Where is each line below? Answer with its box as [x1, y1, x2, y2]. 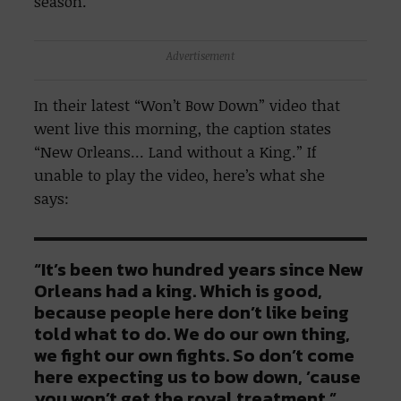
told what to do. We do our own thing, [34, 320, 351, 348]
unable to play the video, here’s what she [34, 165, 326, 186]
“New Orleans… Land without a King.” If [34, 141, 318, 163]
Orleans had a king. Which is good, [34, 277, 323, 305]
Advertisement [166, 48, 235, 64]
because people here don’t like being [34, 299, 350, 327]
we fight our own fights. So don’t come [34, 342, 355, 370]
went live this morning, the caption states [34, 118, 332, 140]
